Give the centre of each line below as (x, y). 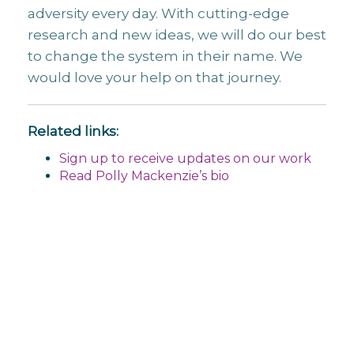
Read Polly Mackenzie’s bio (144, 176)
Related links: (73, 131)
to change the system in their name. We (165, 56)
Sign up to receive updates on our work (185, 158)
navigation (62, 275)
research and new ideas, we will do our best (177, 35)
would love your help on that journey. (154, 77)
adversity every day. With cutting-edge (158, 13)
